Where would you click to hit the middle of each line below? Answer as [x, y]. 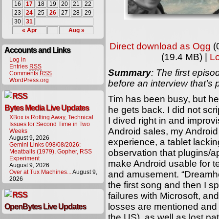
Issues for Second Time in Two [50, 124]
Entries [19, 66]
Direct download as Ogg [160, 46]
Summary [130, 73]
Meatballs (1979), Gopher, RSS [51, 152]
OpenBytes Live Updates [45, 207]
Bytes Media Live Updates [47, 108]
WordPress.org [29, 80]
